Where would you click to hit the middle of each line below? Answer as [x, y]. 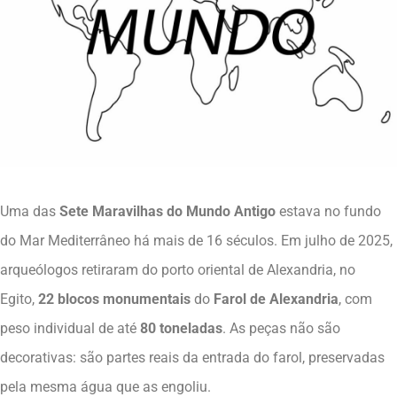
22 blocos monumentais [114, 300]
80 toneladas [181, 329]
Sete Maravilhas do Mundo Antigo [167, 212]
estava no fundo [328, 212]
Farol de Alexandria [276, 300]
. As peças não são [281, 329]
